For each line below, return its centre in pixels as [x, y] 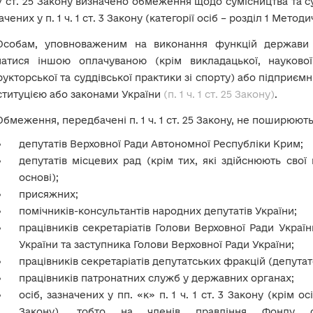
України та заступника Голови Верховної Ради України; [156, 245]
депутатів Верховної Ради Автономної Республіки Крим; [161, 144]
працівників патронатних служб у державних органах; [156, 278]
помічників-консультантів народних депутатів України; [158, 211]
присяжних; [49, 194]
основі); [39, 177]
